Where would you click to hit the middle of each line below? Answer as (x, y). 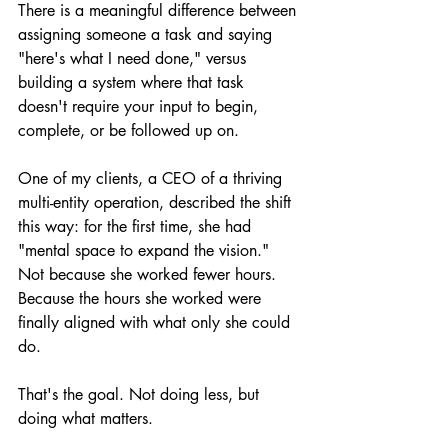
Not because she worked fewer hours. (149, 275)
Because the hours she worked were (142, 299)
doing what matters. (85, 419)
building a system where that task (133, 83)
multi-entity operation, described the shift (157, 203)
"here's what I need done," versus (134, 59)
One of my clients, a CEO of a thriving (152, 179)
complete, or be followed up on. (128, 131)
